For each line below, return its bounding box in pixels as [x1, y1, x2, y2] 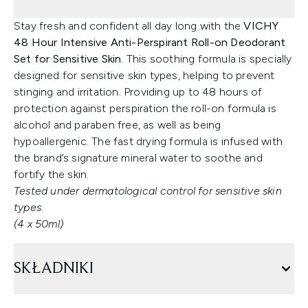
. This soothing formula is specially [121, 52, 292, 65]
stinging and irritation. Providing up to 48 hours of [14, 85, 263, 98]
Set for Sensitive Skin [14, 52, 122, 65]
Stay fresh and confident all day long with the [14, 19, 244, 32]
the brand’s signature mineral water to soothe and [14, 151, 263, 164]
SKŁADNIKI [14, 261, 93, 277]
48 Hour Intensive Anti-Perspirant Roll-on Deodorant [14, 36, 286, 49]
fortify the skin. [14, 168, 89, 181]
